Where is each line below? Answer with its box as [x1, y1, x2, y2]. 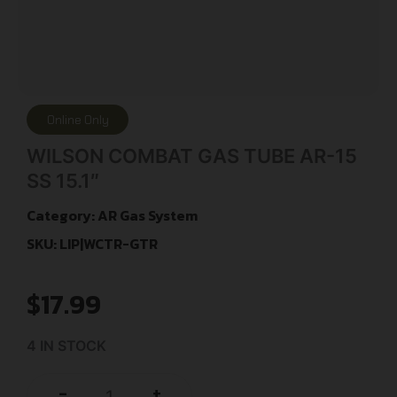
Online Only [46, 111, 109, 128]
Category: [27, 204, 97, 226]
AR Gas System [97, 204, 198, 226]
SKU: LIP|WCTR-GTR [27, 232, 158, 254]
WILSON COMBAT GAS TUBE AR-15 [27, 144, 357, 167]
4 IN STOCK [27, 337, 106, 355]
